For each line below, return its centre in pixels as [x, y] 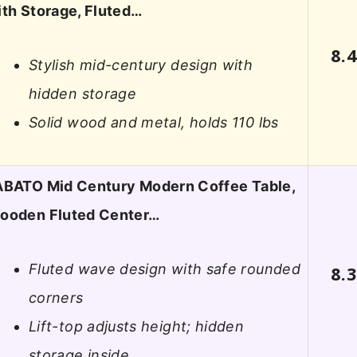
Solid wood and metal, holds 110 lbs [154, 123]
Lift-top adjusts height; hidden [137, 327]
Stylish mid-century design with [141, 65]
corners [56, 298]
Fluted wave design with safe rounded [165, 269]
